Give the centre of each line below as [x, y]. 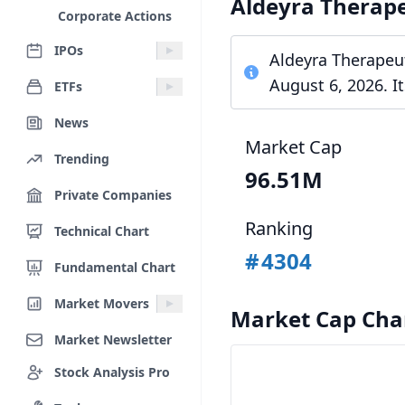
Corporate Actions [115, 16]
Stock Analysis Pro [112, 372]
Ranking [279, 228]
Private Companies [113, 194]
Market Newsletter [113, 339]
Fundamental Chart [115, 267]
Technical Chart [102, 231]
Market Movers [102, 303]
